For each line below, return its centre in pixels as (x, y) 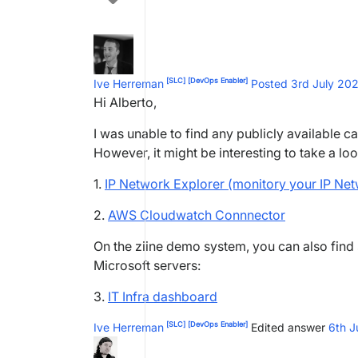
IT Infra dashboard (163, 296)
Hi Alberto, (125, 102)
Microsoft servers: (147, 265)
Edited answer (288, 327)
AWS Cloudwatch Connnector (197, 215)
